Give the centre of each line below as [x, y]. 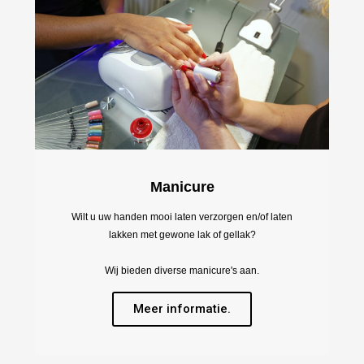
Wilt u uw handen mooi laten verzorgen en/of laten [182, 217]
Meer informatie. [182, 309]
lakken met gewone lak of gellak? [182, 235]
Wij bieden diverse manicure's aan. [182, 271]
